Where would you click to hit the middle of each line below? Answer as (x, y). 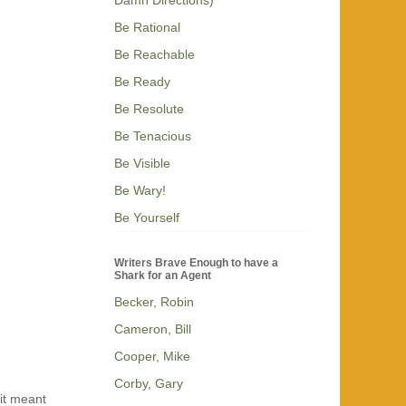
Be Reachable (155, 54)
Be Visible (142, 163)
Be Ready (142, 81)
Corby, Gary (149, 384)
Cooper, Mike (152, 357)
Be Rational (147, 27)
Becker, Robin (154, 302)
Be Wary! (140, 190)
